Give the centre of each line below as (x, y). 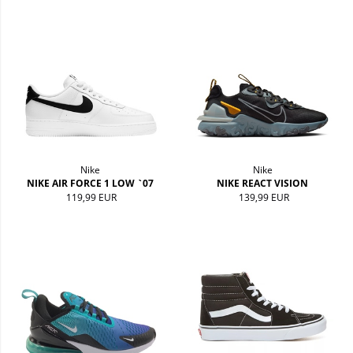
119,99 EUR (92, 197)
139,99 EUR (264, 197)
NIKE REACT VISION (263, 183)
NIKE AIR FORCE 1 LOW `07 (91, 183)
